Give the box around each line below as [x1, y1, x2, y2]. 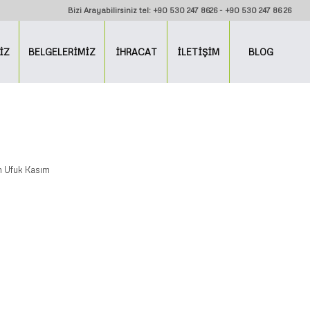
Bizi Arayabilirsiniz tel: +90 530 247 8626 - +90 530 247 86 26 [68, 6, 292, 15]
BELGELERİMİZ [28, 46, 96, 57]
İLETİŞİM [177, 46, 220, 57]
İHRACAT [115, 46, 157, 57]
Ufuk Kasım [3, 164, 50, 175]
